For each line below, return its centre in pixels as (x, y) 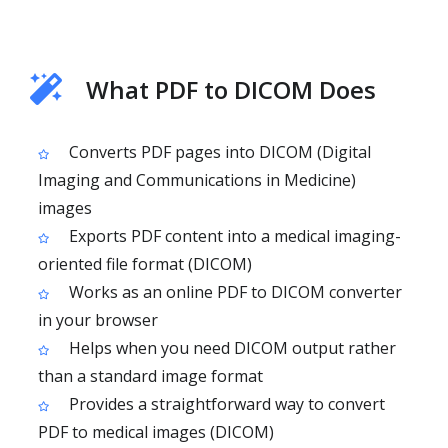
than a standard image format (150, 376)
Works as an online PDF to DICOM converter (233, 292)
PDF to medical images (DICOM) (156, 432)
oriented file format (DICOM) (145, 264)
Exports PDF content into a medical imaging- (233, 236)
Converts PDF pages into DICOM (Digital (218, 152)
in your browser (98, 320)
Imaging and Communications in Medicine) (197, 180)
